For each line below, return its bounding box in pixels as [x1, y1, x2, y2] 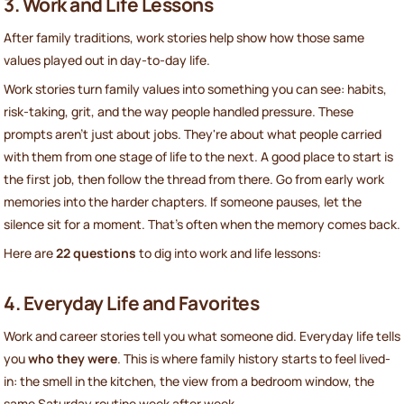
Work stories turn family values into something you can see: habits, [4, 79, 387, 97]
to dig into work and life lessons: [136, 243, 321, 262]
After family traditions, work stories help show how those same [4, 28, 364, 46]
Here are [4, 243, 56, 262]
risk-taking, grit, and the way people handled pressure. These [4, 102, 353, 120]
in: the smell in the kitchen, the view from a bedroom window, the [4, 372, 374, 390]
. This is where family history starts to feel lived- [117, 349, 390, 367]
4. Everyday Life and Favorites [4, 290, 259, 317]
